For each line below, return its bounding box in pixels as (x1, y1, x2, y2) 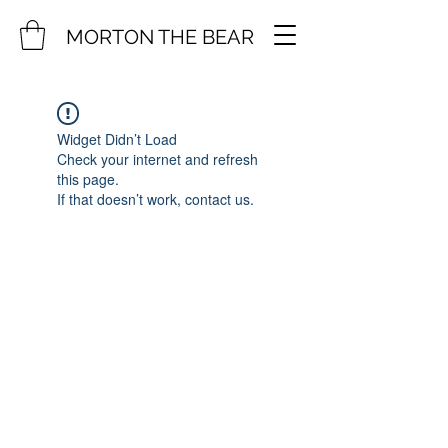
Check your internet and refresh (57, 149, 258, 169)
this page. (57, 169, 119, 189)
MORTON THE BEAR (66, 25, 254, 49)
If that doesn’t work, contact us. (57, 189, 254, 209)
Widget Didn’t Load (57, 129, 177, 149)
